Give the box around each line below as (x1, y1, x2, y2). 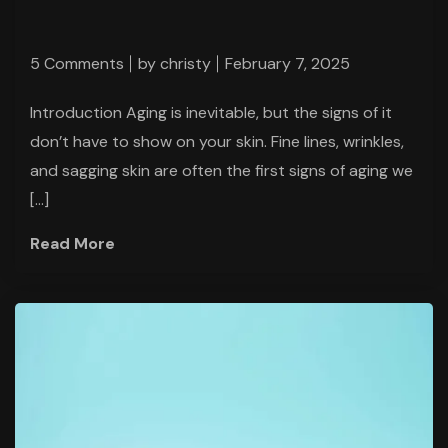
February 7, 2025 (225, 53, 350, 75)
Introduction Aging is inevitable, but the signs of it (30, 102, 392, 124)
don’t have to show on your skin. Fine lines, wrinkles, (30, 131, 404, 153)
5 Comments (30, 53, 124, 75)
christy (160, 53, 211, 75)
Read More (30, 233, 115, 255)
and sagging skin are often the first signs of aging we (30, 160, 413, 182)
